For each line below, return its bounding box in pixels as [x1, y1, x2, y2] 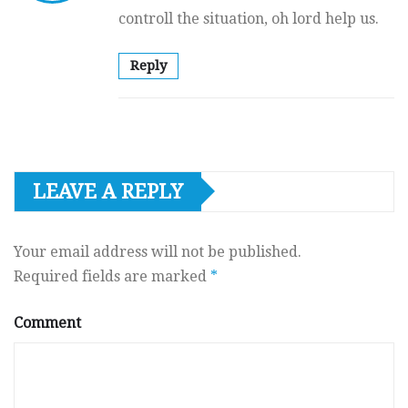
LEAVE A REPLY [33, 179, 183, 203]
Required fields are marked [14, 267, 210, 285]
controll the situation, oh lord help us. [118, 9, 379, 27]
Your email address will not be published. [14, 242, 301, 260]
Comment [14, 313, 81, 331]
